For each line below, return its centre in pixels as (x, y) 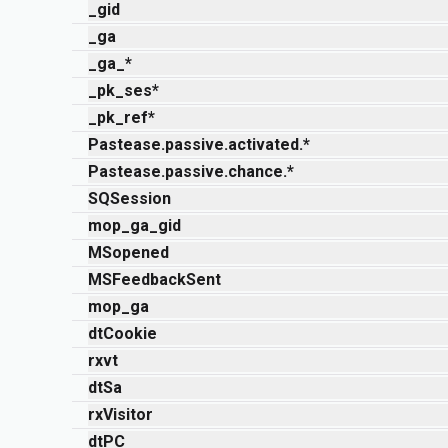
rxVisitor (120, 414)
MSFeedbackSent (154, 279)
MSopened (128, 252)
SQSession (129, 198)
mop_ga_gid (134, 225)
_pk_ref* (121, 117)
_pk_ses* (123, 90)
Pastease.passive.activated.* (199, 144)
